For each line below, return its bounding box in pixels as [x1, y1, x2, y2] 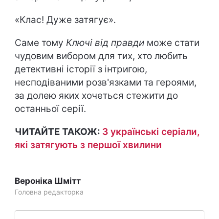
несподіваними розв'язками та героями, [15, 77, 197, 88]
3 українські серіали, [102, 126, 200, 138]
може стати [144, 37, 199, 49]
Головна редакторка [15, 188, 84, 197]
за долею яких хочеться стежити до [15, 90, 178, 102]
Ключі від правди [66, 37, 144, 49]
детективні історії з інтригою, [15, 64, 147, 75]
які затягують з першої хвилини [15, 139, 162, 151]
